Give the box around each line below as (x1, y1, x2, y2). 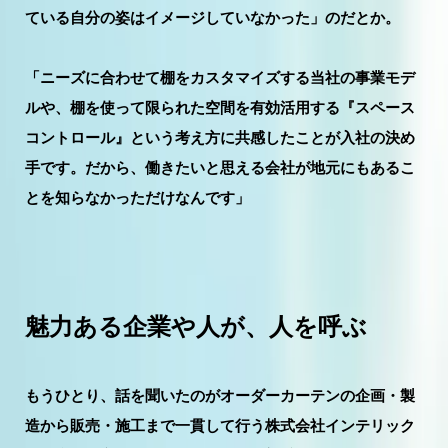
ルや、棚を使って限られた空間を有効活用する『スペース (25, 98, 415, 116)
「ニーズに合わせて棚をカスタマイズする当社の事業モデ (25, 68, 415, 86)
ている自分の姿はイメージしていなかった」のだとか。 (25, 8, 400, 26)
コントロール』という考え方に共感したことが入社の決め (25, 128, 415, 146)
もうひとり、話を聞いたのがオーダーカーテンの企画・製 (25, 386, 415, 404)
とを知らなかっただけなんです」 (25, 188, 250, 206)
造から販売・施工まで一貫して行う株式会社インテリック (25, 416, 415, 434)
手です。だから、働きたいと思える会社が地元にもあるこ (25, 158, 415, 176)
